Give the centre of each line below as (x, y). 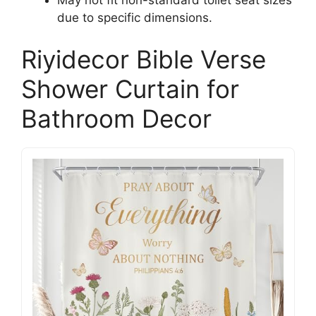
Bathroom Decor (116, 119)
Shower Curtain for (130, 89)
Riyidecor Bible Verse (144, 59)
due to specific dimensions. (135, 17)
